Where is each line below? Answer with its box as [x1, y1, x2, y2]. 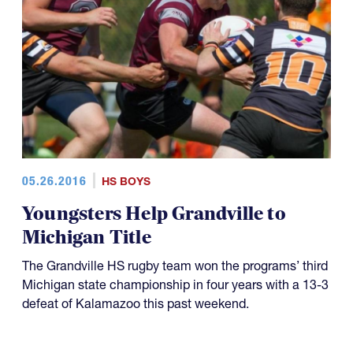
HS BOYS [101, 174, 150, 188]
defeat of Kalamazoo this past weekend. [22, 295, 249, 311]
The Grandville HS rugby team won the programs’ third [22, 258, 328, 273]
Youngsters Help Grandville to [22, 202, 286, 226]
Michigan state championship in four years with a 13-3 [22, 277, 329, 292]
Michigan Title [22, 225, 151, 250]
